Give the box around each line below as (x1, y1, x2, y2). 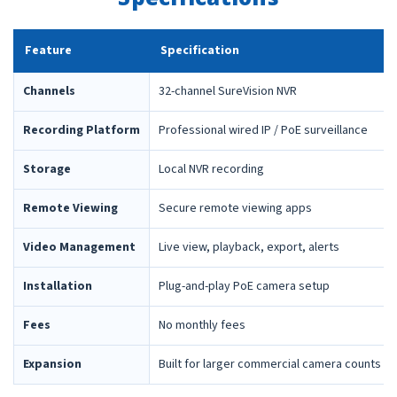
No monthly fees (159, 315, 245, 334)
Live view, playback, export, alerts (159, 237, 339, 256)
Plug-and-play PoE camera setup (159, 276, 330, 295)
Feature (25, 41, 72, 59)
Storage (23, 160, 71, 178)
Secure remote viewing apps (159, 198, 312, 217)
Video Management (23, 237, 136, 256)
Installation (23, 276, 92, 295)
